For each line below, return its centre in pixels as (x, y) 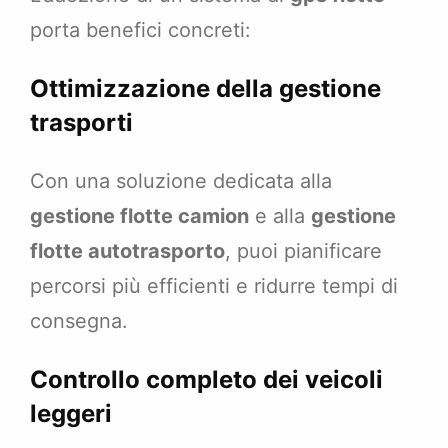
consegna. (79, 321)
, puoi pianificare (303, 251)
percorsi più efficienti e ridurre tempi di (214, 286)
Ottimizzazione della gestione (205, 89)
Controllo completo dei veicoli (206, 380)
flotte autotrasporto (127, 251)
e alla (280, 216)
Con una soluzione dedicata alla (181, 181)
